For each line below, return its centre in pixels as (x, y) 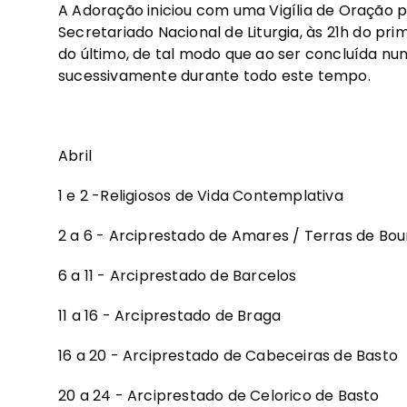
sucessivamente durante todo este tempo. (214, 76)
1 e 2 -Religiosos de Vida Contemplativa (201, 196)
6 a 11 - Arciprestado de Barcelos (178, 276)
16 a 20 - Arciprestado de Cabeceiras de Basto (228, 356)
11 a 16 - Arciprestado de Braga (170, 316)
